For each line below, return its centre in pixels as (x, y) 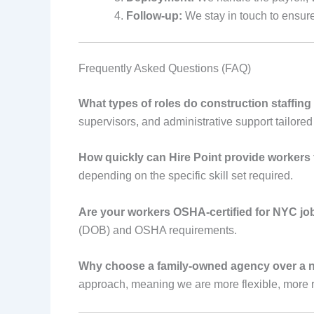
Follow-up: (154, 15)
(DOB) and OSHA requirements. (158, 230)
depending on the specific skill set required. (186, 176)
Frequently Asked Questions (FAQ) (165, 68)
